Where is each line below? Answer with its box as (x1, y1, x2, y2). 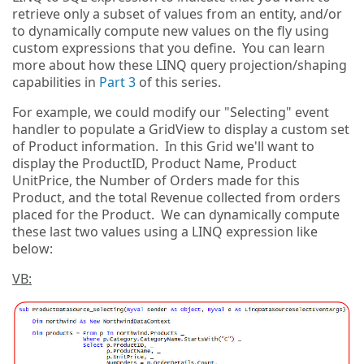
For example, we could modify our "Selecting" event (12, 103, 329, 122)
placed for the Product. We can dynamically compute (12, 206, 340, 224)
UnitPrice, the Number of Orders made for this (12, 171, 300, 190)
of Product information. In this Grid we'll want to (12, 137, 314, 156)
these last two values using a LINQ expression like (12, 223, 318, 241)
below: (12, 240, 53, 258)
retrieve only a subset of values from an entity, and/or (12, 5, 342, 24)
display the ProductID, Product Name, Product (12, 154, 297, 173)
